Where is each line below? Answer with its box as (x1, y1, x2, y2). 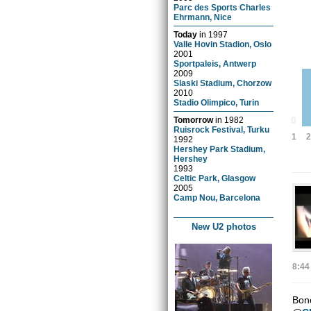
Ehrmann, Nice (174, 12, 233, 22)
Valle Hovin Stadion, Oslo (174, 39, 272, 49)
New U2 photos (191, 221, 256, 232)
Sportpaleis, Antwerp (174, 58, 257, 68)
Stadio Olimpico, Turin (174, 97, 260, 107)
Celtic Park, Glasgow (174, 173, 256, 183)
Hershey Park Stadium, (174, 144, 266, 153)
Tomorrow (174, 115, 214, 124)
